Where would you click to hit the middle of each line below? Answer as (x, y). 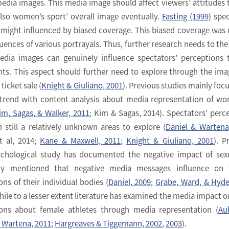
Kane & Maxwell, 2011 (80, 141)
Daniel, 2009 (130, 182)
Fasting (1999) (187, 16)
